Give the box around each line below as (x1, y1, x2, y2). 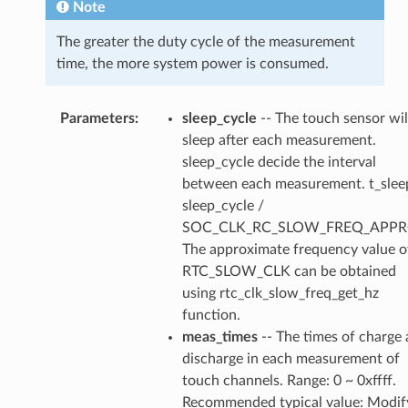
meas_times (181, 330, 258, 345)
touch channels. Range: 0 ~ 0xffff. (181, 373, 396, 389)
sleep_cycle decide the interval (181, 155, 376, 170)
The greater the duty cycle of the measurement (56, 35, 355, 50)
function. (181, 308, 240, 323)
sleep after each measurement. (181, 133, 376, 148)
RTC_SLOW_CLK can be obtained (181, 264, 396, 280)
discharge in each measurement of (181, 352, 400, 367)
